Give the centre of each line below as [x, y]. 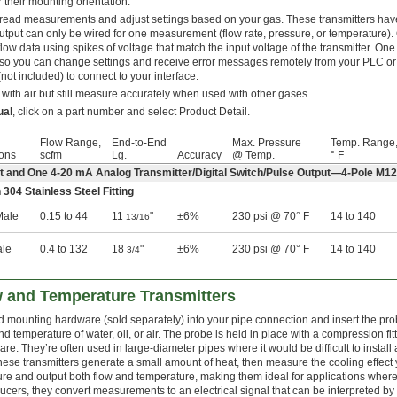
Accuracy [199, 156]
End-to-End [139, 143]
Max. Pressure [267, 143]
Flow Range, [70, 143]
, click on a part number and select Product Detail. [131, 112]
